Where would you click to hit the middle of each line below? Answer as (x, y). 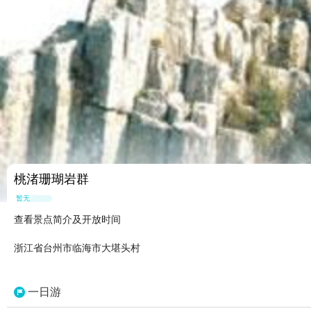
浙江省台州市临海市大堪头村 (77, 248)
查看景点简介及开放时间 (67, 220)
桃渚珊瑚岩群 (51, 179)
